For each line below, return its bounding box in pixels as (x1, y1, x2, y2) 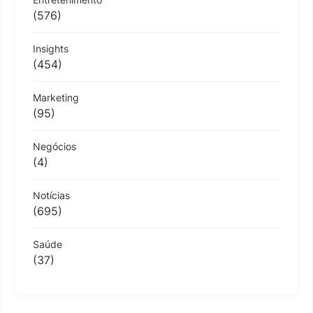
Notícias (33, 189, 70, 201)
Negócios (33, 140, 76, 152)
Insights (33, 43, 68, 54)
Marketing (33, 92, 79, 103)
